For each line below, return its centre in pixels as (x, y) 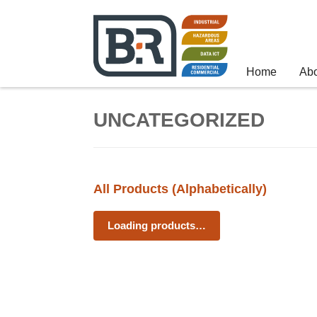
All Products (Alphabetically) (180, 189)
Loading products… (157, 225)
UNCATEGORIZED (179, 120)
